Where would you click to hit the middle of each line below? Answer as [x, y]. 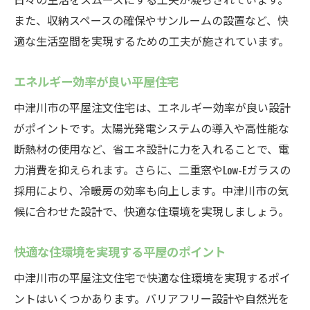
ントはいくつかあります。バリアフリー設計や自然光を [152, 298]
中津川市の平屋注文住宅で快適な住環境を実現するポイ [152, 277]
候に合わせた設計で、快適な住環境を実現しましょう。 [152, 211]
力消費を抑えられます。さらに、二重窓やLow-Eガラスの [152, 170]
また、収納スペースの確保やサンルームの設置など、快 [151, 20]
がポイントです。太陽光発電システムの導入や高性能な [152, 128]
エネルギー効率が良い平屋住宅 [96, 81]
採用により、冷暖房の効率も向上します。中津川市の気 [151, 190]
